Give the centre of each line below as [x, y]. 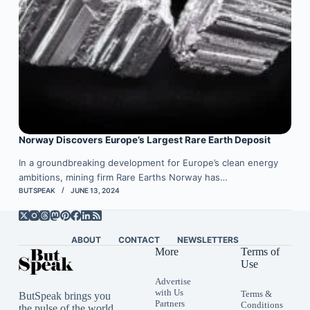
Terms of [260, 252]
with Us [169, 293]
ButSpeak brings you [64, 296]
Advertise [173, 282]
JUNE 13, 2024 [95, 191]
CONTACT [139, 240]
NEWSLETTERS [208, 240]
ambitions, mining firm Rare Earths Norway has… [123, 177]
